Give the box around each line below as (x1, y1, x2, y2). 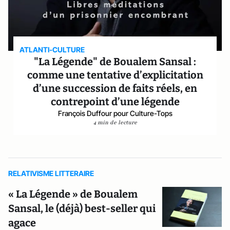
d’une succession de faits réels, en (33, 82, 197, 94)
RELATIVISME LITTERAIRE (8, 169, 94, 178)
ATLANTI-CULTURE (20, 45, 85, 54)
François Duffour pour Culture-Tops (57, 109, 172, 118)
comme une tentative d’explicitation (27, 69, 203, 81)
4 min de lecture (93, 119, 137, 126)
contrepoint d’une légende (50, 95, 180, 108)
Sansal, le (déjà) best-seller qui (8, 202, 156, 215)
